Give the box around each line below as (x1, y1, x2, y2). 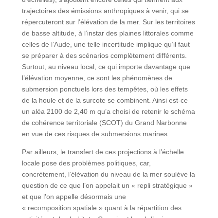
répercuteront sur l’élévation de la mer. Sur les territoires (21, 18, 195, 26)
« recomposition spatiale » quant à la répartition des (21, 204, 182, 212)
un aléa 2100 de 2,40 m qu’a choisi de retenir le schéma (21, 108, 195, 116)
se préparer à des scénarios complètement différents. (21, 52, 187, 60)
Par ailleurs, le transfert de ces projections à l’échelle (21, 148, 184, 156)
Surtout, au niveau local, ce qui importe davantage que (21, 63, 190, 71)
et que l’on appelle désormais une (21, 193, 126, 201)
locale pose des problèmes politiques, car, (21, 159, 151, 167)
